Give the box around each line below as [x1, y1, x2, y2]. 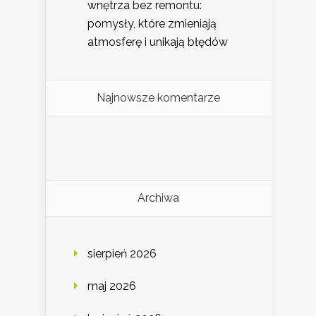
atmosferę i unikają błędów [87, 35, 228, 49]
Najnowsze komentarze [97, 90, 220, 104]
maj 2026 [87, 279, 136, 293]
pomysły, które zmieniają [87, 16, 217, 30]
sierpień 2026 [87, 246, 157, 260]
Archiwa [138, 190, 179, 205]
